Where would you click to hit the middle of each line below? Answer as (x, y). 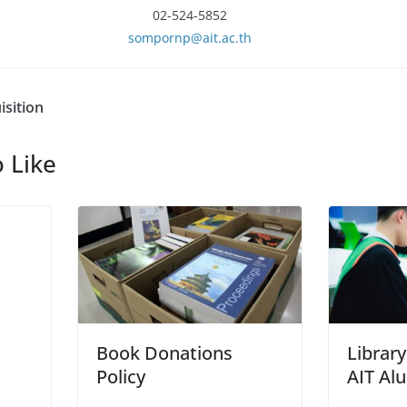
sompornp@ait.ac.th (190, 38)
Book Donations (164, 353)
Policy (121, 377)
